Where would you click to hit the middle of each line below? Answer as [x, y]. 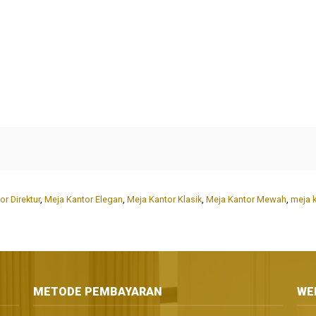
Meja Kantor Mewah [246, 200]
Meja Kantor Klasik [164, 200]
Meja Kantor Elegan [84, 200]
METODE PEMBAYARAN [98, 292]
